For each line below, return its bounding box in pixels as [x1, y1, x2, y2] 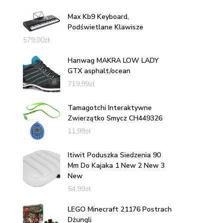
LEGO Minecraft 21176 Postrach [68, 204, 172, 214]
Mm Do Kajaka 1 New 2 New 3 [68, 160, 165, 170]
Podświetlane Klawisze [68, 22, 143, 32]
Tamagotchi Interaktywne [68, 103, 152, 112]
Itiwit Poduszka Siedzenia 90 [68, 150, 161, 160]
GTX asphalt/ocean [68, 66, 130, 76]
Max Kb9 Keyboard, [68, 11, 129, 21]
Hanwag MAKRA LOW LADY [68, 55, 159, 65]
